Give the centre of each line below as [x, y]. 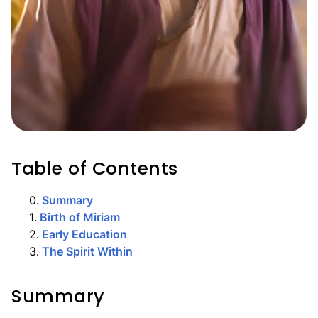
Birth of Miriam [80, 217]
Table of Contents [95, 169]
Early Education [84, 234]
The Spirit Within [87, 251]
